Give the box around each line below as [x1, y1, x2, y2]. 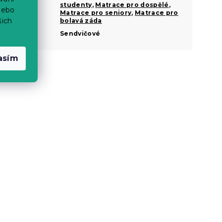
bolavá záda [60, 16, 102, 24]
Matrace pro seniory [60, 8, 132, 16]
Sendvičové [60, 29, 101, 37]
